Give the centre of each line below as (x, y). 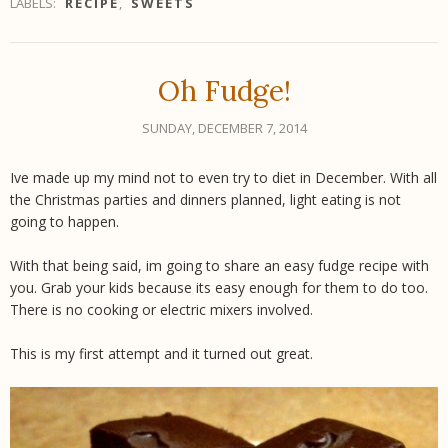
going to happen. (64, 221)
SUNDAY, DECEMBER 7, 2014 (224, 127)
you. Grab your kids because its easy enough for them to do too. (219, 287)
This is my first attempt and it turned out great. (161, 353)
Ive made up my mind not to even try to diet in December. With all (223, 177)
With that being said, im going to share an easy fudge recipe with (219, 265)
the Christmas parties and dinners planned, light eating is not (205, 199)
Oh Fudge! (224, 90)
